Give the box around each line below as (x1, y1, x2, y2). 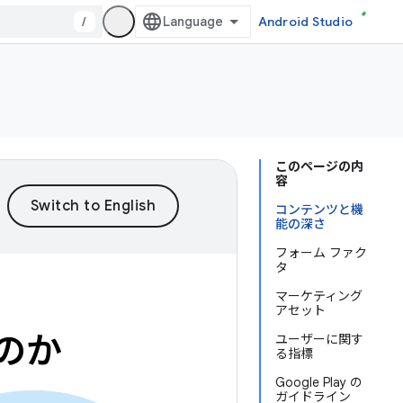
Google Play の (275, 374, 363, 390)
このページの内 (275, 158, 363, 175)
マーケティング (275, 288, 363, 304)
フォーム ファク (275, 245, 367, 261)
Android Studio (257, 13, 353, 30)
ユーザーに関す (275, 331, 363, 347)
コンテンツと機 (275, 201, 363, 218)
